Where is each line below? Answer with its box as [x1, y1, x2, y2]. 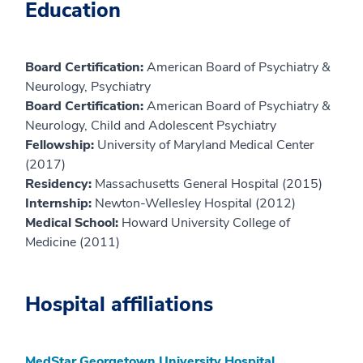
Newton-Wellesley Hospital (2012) [95, 194, 296, 213]
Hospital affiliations [25, 291, 213, 319]
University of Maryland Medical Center [97, 136, 314, 155]
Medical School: [25, 214, 122, 233]
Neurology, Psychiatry [25, 78, 151, 96]
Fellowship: [25, 136, 97, 155]
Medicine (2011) [25, 233, 120, 252]
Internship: [25, 194, 95, 213]
